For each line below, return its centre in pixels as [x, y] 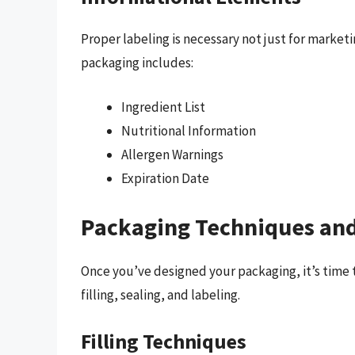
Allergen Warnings [172, 154]
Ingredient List [163, 107]
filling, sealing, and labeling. [160, 295]
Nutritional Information [189, 130]
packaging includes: [137, 63]
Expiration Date [165, 178]
